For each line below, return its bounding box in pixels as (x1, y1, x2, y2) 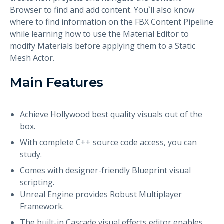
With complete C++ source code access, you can (20, 136, 197, 148)
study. (20, 148, 42, 160)
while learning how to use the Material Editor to (10, 28, 189, 39)
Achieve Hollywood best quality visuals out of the (20, 108, 202, 120)
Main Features (10, 74, 104, 90)
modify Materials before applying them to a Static (10, 40, 195, 51)
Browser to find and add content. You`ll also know (10, 4, 194, 15)
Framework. (20, 200, 64, 212)
